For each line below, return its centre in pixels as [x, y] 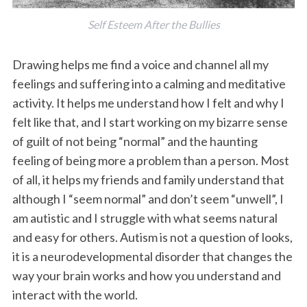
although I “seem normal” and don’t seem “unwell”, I [148, 199]
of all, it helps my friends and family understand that [148, 180]
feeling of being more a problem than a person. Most [150, 161]
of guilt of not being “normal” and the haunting [135, 142]
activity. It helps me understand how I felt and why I [148, 103]
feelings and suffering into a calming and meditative [149, 84]
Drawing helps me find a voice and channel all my [140, 65]
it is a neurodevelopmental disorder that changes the [152, 257]
